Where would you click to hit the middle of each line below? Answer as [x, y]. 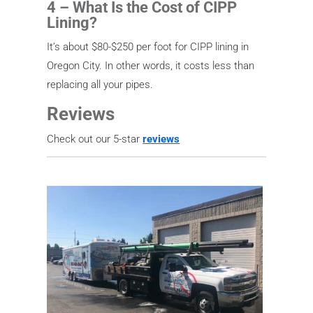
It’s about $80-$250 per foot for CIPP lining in [148, 46]
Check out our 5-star [95, 139]
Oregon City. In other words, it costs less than [151, 65]
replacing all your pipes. [100, 84]
